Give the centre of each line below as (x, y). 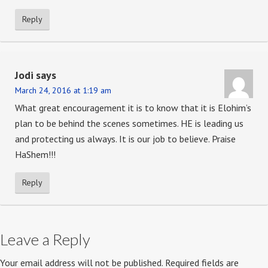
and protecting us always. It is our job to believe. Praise (125, 139)
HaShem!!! (35, 155)
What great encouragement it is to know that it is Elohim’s (133, 108)
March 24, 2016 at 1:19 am (63, 91)
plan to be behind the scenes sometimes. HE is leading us (129, 124)
